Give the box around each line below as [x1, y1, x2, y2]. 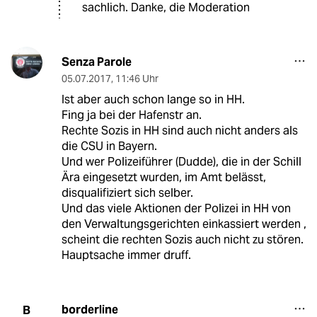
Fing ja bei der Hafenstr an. [61, 108, 202, 123]
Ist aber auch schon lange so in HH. [61, 92, 245, 108]
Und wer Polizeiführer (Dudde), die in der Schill [61, 154, 301, 170]
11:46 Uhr [115, 72, 158, 86]
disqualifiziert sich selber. [61, 185, 193, 201]
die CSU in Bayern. [61, 139, 157, 154]
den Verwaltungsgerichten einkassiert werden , [61, 217, 306, 232]
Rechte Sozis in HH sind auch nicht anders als [61, 123, 298, 139]
